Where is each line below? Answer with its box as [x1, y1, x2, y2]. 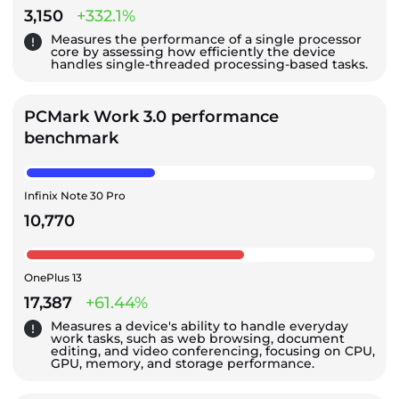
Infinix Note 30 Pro [24, 188, 126, 202]
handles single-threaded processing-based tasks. [51, 55, 368, 72]
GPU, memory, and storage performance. [51, 354, 314, 371]
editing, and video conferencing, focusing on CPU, [51, 342, 375, 359]
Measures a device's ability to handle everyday [51, 317, 348, 334]
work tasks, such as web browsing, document [51, 330, 345, 346]
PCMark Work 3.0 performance [24, 106, 279, 126]
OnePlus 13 [24, 270, 82, 284]
